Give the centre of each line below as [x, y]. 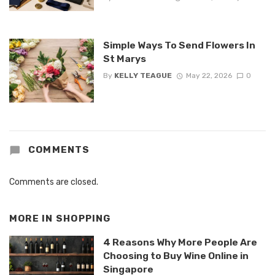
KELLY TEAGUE [143, 75]
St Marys [124, 59]
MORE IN [33, 218]
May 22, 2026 [209, 75]
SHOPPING [83, 218]
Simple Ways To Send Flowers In [179, 45]
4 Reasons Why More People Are [180, 242]
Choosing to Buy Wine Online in [176, 256]
